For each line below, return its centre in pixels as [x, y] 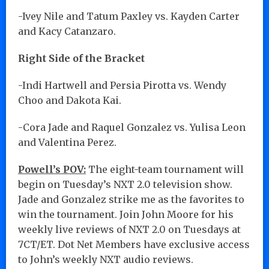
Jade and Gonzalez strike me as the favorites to [131, 199]
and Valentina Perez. [67, 142]
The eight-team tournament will [165, 169]
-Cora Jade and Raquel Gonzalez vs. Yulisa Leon [132, 127]
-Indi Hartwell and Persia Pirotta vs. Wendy [122, 85]
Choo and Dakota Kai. [70, 100]
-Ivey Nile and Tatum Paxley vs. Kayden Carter [129, 16]
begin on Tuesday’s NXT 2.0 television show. [125, 184]
